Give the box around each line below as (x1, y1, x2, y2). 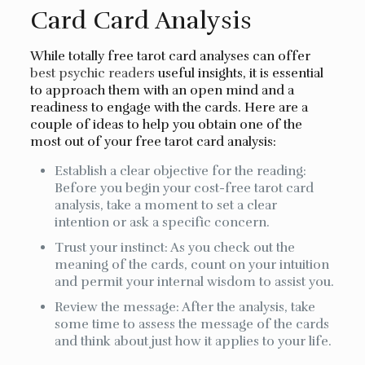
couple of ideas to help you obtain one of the (30, 117, 303, 133)
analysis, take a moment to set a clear (55, 197, 278, 213)
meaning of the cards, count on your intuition (55, 257, 330, 273)
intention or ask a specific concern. (55, 214, 270, 231)
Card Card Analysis (30, 6, 253, 36)
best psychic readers (30, 65, 156, 81)
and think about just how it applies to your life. (55, 333, 332, 350)
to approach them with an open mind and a (30, 82, 295, 99)
